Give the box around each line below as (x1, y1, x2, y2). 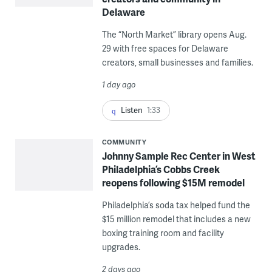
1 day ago (101, 78, 136, 90)
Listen (120, 104, 143, 115)
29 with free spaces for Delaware (101, 42, 228, 54)
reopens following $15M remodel (101, 175, 245, 189)
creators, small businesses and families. (101, 56, 253, 68)
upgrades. (101, 240, 140, 253)
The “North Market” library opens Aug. (101, 28, 246, 40)
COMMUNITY (101, 137, 147, 146)
